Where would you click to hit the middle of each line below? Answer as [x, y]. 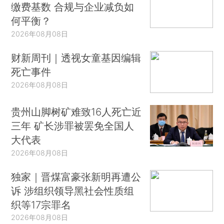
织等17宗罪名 [41, 204]
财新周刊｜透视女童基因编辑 [76, 58]
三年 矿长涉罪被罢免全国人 [73, 125]
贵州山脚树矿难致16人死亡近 [76, 111]
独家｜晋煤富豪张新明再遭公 [76, 176]
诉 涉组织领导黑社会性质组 [73, 190]
